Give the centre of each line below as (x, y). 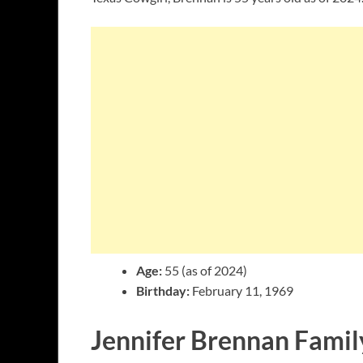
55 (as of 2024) (205, 270)
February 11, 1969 (241, 290)
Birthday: (163, 290)
